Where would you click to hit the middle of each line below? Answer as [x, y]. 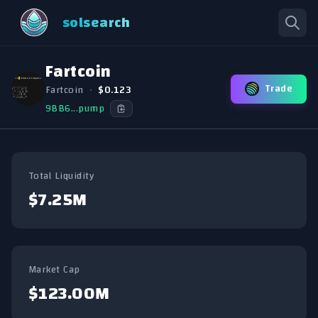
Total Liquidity [61, 176]
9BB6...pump [75, 109]
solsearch [97, 22]
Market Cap [54, 270]
